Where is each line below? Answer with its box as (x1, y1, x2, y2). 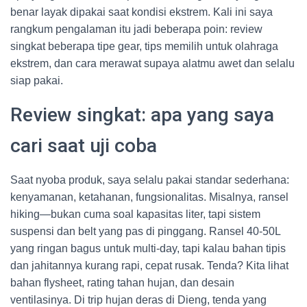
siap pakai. (10, 75, 63, 86)
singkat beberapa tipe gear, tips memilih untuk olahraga (10, 40, 278, 52)
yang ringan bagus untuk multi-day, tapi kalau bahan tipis (10, 243, 286, 254)
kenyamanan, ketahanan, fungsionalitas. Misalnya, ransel (10, 191, 288, 203)
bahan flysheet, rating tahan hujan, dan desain (10, 277, 234, 288)
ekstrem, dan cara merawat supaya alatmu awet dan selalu (10, 58, 295, 69)
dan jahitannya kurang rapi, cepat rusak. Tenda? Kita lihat (10, 260, 288, 271)
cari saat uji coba (10, 134, 157, 157)
